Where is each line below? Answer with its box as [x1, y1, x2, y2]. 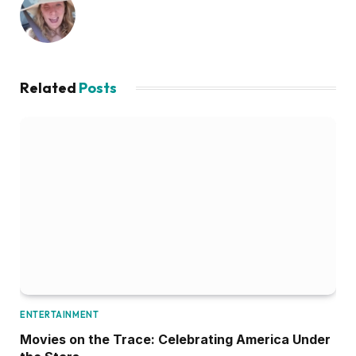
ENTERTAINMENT [20, 309, 99, 321]
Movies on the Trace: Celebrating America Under [20, 331, 331, 348]
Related [20, 79, 79, 98]
